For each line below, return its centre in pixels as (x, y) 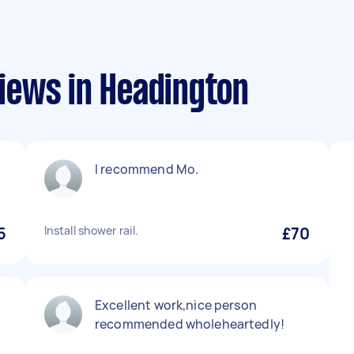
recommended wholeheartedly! (190, 324)
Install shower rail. (91, 230)
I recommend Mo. (147, 169)
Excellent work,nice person (176, 305)
